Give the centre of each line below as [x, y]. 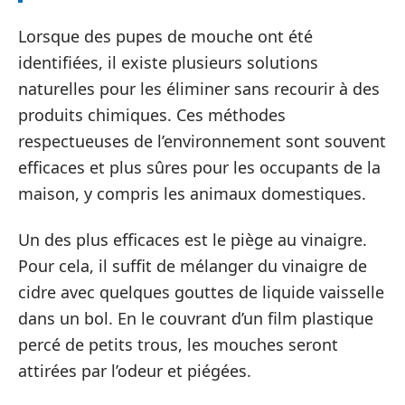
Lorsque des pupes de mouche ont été [165, 36]
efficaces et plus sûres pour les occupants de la [199, 167]
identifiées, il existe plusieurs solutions [168, 62]
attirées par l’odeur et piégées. [135, 371]
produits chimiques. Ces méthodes [152, 114]
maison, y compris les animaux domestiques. [192, 193]
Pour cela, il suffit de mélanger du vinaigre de [193, 266]
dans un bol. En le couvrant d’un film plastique [196, 318]
